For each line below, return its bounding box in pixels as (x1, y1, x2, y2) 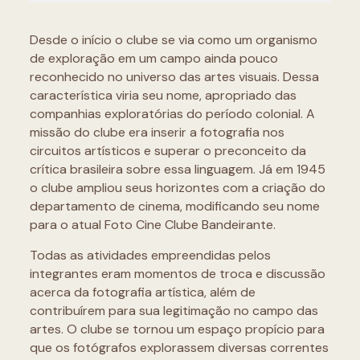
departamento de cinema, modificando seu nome (29, 198, 320, 215)
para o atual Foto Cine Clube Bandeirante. (29, 216, 276, 233)
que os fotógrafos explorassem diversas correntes (29, 339, 329, 356)
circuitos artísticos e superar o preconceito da (29, 142, 306, 159)
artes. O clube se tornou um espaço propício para (29, 321, 325, 337)
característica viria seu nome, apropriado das (29, 87, 297, 104)
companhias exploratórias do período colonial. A (29, 105, 315, 122)
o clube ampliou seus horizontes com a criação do (29, 179, 325, 196)
